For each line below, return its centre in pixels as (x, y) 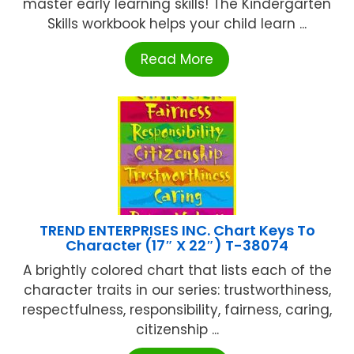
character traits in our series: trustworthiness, (177, 290)
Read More (177, 59)
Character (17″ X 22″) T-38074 (177, 245)
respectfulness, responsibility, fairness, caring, (177, 309)
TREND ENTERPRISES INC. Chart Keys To (177, 230)
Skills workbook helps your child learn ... (177, 23)
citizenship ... (177, 329)
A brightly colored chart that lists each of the (177, 270)
